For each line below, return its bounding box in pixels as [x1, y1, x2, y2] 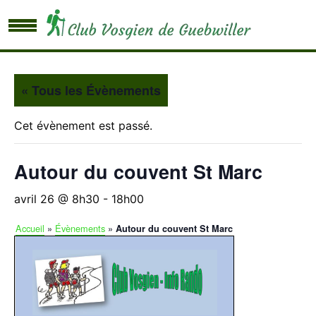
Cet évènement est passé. [14, 119, 152, 133]
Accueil [16, 221, 44, 235]
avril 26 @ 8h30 [14, 192, 99, 206]
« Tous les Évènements [21, 81, 161, 99]
